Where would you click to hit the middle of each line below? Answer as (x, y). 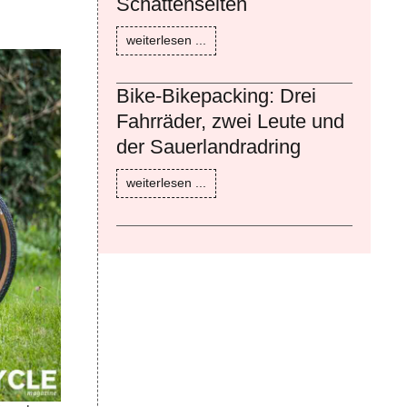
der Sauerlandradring (208, 146)
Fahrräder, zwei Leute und (230, 121)
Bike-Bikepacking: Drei (216, 95)
